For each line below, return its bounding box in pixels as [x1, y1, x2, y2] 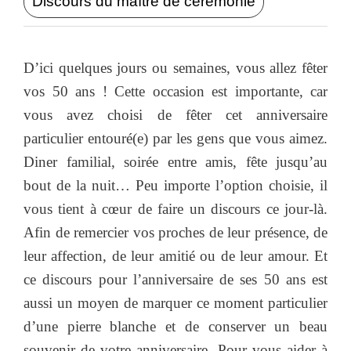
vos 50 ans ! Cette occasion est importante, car [24, 82, 327, 100]
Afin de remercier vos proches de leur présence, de [24, 223, 327, 241]
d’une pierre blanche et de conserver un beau [24, 317, 327, 335]
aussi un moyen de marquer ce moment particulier [24, 294, 327, 311]
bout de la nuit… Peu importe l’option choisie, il [24, 176, 327, 194]
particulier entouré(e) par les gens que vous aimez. [24, 129, 327, 147]
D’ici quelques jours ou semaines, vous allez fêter [24, 59, 327, 76]
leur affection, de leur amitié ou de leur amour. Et [24, 247, 327, 264]
